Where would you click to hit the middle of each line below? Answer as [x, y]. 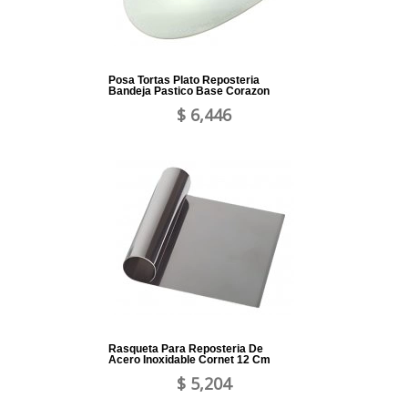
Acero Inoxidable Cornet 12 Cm [189, 360]
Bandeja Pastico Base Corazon [189, 92]
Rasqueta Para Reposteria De [186, 349]
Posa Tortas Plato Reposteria [184, 81]
